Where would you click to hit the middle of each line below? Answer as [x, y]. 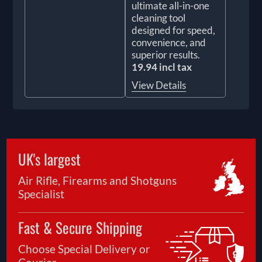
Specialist [42, 194]
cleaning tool [158, 18]
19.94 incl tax [162, 67]
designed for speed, [173, 30]
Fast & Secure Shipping [80, 227]
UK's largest [50, 159]
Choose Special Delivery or [85, 249]
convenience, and [169, 43]
